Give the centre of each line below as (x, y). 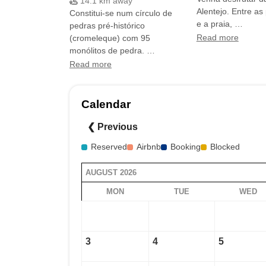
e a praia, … (219, 24)
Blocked (225, 147)
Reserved (109, 147)
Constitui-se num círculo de (121, 13)
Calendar (106, 104)
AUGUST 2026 (111, 172)
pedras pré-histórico (107, 26)
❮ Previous (112, 127)
